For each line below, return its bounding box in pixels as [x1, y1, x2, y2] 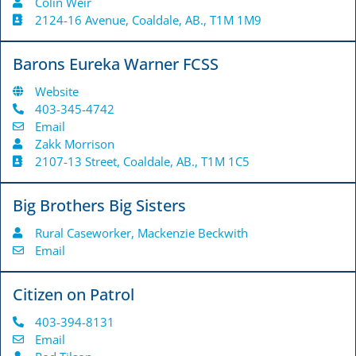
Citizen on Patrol [13, 284, 134, 306]
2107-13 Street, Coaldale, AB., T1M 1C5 [34, 153, 250, 170]
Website [34, 83, 79, 100]
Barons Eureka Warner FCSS [13, 53, 219, 75]
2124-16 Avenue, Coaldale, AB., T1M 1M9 [34, 12, 261, 29]
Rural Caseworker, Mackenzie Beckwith [34, 225, 248, 242]
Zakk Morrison [34, 136, 114, 153]
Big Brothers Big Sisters [13, 195, 186, 217]
